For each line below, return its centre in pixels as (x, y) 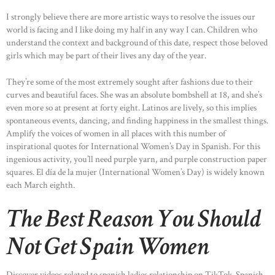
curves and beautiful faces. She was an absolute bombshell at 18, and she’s (134, 95)
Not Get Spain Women (108, 246)
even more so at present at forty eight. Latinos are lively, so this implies (131, 108)
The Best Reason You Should (134, 219)
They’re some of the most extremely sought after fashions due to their (130, 82)
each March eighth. (41, 185)
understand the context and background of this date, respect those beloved (137, 42)
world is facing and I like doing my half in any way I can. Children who (132, 29)
